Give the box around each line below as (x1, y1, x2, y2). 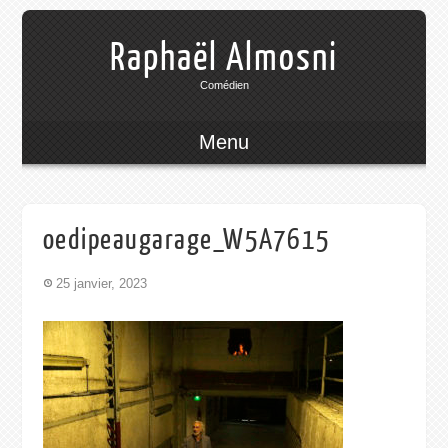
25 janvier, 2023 (55, 275, 147, 291)
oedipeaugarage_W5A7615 (42, 223, 331, 256)
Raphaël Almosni (110, 36, 338, 79)
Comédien (199, 78, 249, 91)
